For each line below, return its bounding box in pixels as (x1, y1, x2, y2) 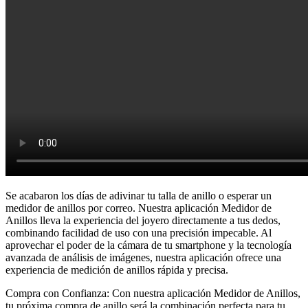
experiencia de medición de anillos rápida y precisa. (5, 263, 228, 276)
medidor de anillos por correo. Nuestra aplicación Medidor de (5, 201, 272, 214)
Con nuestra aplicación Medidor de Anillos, (112, 287, 300, 299)
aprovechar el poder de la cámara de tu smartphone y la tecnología (5, 239, 291, 251)
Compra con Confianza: (5, 287, 109, 299)
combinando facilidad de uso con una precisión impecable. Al (5, 226, 272, 239)
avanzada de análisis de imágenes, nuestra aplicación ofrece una (5, 251, 281, 263)
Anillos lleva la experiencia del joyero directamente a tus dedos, (5, 214, 280, 226)
